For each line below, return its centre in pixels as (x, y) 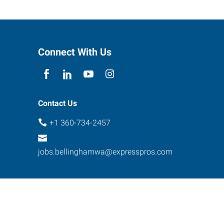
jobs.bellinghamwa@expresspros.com (105, 152)
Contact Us (57, 103)
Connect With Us (75, 52)
